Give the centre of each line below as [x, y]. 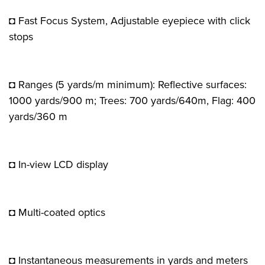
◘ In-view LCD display [59, 164]
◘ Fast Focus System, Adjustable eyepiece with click [130, 20]
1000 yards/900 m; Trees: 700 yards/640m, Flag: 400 [132, 100]
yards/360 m [38, 116]
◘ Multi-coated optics [57, 212]
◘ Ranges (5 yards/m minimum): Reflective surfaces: [128, 84]
